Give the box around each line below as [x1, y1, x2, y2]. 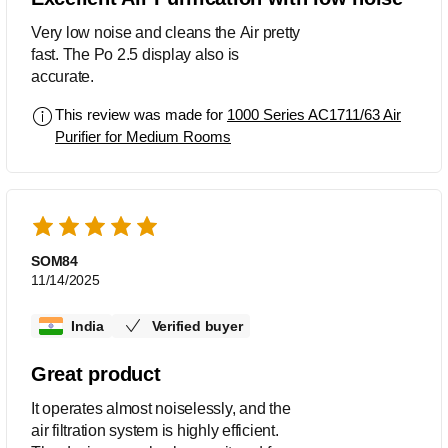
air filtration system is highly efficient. [31, 422, 279, 440]
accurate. [31, 68, 94, 86]
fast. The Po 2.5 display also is [31, 46, 239, 64]
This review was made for [55, 106, 227, 124]
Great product [31, 363, 161, 386]
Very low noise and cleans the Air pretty [31, 24, 300, 42]
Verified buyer [151, 317, 243, 334]
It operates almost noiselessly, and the [31, 400, 291, 418]
